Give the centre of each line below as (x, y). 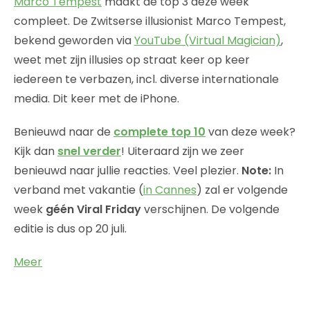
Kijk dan (36, 151)
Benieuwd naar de (64, 131)
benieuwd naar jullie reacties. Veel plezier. (128, 170)
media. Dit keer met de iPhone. (97, 98)
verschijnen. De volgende (210, 209)
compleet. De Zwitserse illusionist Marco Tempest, (150, 21)
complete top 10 (159, 131)
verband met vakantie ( (79, 190)
